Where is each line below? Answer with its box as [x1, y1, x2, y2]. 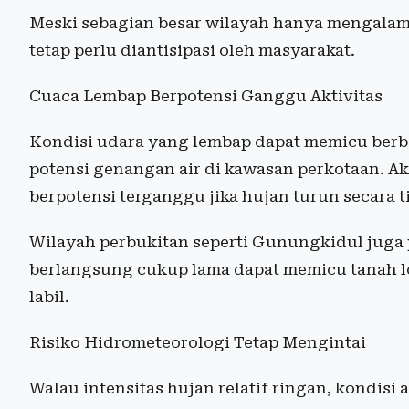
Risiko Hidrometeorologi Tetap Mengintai [29, 333, 366, 352]
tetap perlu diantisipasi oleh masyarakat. [29, 41, 355, 60]
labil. [29, 288, 69, 307]
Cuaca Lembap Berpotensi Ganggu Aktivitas [29, 87, 383, 106]
